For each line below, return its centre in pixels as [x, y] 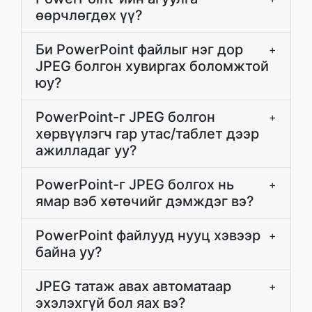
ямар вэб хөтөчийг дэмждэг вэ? [145, 201]
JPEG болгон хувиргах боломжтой [152, 66]
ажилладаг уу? [86, 150]
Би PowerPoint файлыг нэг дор [139, 49]
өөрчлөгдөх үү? [89, 15]
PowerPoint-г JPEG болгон [125, 117]
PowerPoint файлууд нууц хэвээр [148, 235]
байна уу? [69, 252]
